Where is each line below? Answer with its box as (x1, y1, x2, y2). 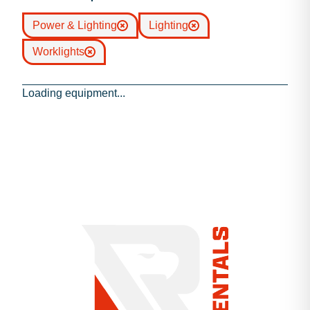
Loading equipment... (22, 87, 125, 99)
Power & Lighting (33, 19, 117, 31)
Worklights (33, 46, 84, 57)
